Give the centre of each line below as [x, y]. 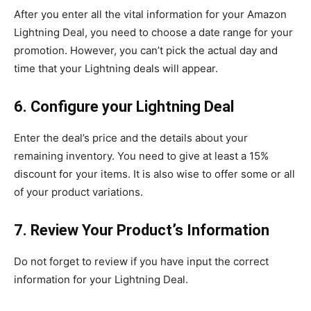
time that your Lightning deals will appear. [116, 68]
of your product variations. [80, 192]
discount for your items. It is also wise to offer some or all [154, 174]
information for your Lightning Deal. [101, 279]
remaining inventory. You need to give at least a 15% [141, 156]
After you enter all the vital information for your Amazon [150, 14]
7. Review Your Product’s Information [142, 230]
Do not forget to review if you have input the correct [141, 261]
